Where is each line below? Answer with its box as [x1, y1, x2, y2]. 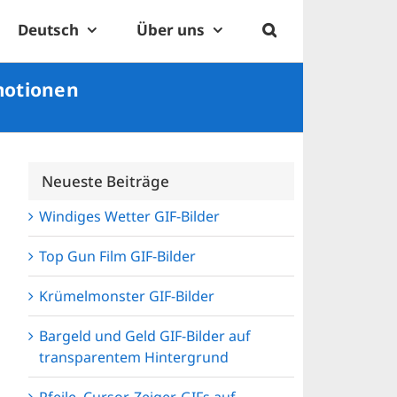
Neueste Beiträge [42, 170, 169, 191]
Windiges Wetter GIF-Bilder [39, 206, 220, 227]
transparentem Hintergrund [39, 347, 229, 368]
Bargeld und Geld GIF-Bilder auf [39, 326, 251, 346]
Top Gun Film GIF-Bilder [39, 246, 196, 267]
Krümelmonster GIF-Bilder [39, 286, 214, 307]
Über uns [136, 19, 205, 40]
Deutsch [18, 19, 79, 40]
